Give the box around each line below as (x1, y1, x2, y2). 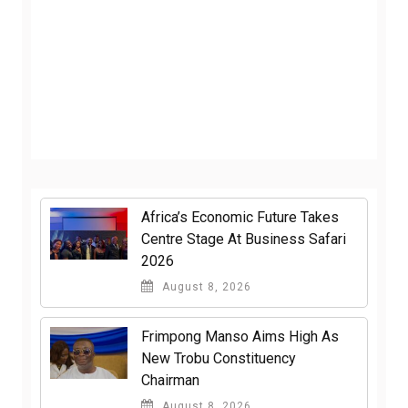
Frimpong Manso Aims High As (141, 327, 339, 345)
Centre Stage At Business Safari (141, 229, 346, 248)
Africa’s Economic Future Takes (141, 208, 339, 226)
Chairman (141, 371, 199, 389)
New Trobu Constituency (141, 349, 296, 367)
